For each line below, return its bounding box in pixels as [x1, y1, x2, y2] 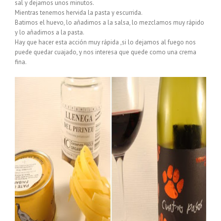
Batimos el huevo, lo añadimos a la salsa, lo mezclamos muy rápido [15, 18, 204, 27]
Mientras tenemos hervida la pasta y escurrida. [15, 8, 143, 17]
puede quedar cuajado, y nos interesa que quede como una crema [15, 48, 196, 57]
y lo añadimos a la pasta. [15, 28, 84, 37]
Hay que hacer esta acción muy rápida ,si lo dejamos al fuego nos [15, 38, 196, 47]
